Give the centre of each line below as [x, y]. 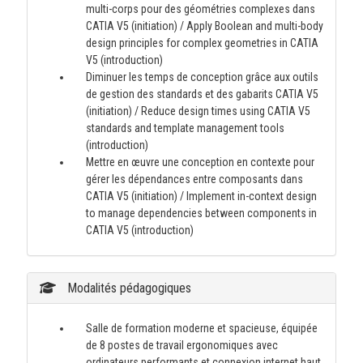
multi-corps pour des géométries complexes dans [200, 9]
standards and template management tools [185, 128]
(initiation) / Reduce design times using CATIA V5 [198, 111]
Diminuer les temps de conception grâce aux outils [202, 77]
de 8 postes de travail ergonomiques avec [181, 345]
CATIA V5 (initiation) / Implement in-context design [201, 196]
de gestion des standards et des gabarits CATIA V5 [202, 94]
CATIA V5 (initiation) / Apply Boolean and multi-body [204, 26]
